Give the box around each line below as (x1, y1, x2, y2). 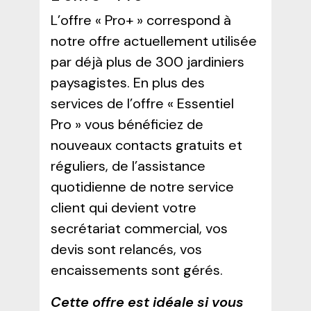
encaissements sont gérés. (50, 260, 223, 279)
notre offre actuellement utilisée (50, 31, 257, 50)
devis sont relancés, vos (50, 239, 202, 258)
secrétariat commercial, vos (50, 219, 228, 237)
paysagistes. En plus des (50, 73, 205, 92)
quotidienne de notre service (50, 177, 234, 196)
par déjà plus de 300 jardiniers (50, 52, 244, 71)
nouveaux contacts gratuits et (50, 135, 242, 154)
